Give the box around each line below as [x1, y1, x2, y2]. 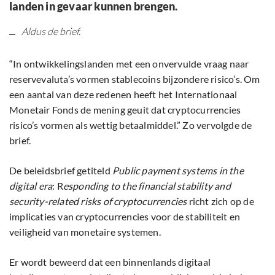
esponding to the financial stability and [63, 180, 231, 192]
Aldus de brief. [21, 25, 80, 38]
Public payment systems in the [112, 165, 244, 177]
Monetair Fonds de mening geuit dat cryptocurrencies [9, 104, 241, 116]
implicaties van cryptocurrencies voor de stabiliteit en [9, 211, 241, 223]
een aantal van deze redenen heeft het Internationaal [9, 88, 238, 101]
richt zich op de [187, 195, 254, 207]
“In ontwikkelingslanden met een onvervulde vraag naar [9, 58, 249, 70]
